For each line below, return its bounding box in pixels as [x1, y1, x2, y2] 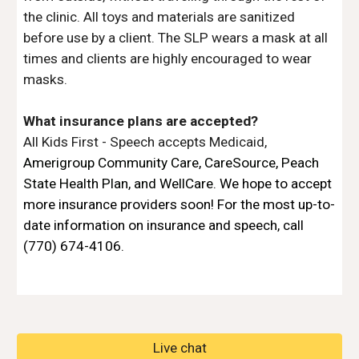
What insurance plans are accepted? [23, 113, 259, 129]
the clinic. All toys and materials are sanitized [23, 9, 296, 25]
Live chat [152, 340, 207, 356]
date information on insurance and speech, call [23, 217, 305, 233]
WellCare [159, 175, 214, 192]
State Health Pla [23, 175, 122, 192]
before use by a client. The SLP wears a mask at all [23, 30, 329, 46]
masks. [23, 71, 68, 87]
